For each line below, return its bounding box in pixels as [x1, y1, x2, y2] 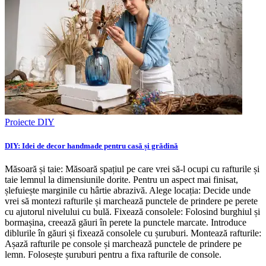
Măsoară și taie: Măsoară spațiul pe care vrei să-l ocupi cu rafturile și [5, 163, 259, 174]
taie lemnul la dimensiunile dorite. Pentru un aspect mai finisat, [5, 174, 238, 185]
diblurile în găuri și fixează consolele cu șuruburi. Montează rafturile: [5, 227, 261, 238]
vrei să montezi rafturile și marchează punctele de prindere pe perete [5, 195, 258, 206]
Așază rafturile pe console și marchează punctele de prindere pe [5, 238, 242, 249]
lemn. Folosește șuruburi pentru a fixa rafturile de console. [5, 249, 221, 259]
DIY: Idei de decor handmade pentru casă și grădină [5, 141, 178, 150]
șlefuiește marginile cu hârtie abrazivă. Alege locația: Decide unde [5, 185, 251, 195]
